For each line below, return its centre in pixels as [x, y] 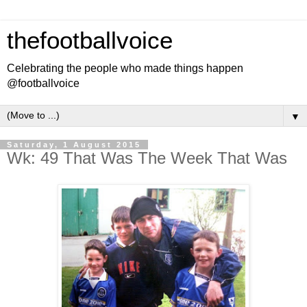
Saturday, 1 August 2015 [74, 145]
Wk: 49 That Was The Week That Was [147, 158]
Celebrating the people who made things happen [125, 68]
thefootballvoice [90, 40]
